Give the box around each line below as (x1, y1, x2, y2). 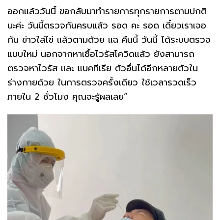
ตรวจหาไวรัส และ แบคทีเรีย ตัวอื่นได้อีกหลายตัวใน (7, 61, 198, 75)
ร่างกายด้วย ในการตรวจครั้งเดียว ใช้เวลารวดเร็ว (7, 75, 196, 89)
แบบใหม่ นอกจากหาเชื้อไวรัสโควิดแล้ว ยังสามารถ (7, 47, 194, 61)
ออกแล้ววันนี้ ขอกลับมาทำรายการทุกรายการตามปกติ (7, 4, 207, 18)
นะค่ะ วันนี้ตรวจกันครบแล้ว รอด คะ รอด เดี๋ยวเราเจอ (7, 18, 206, 32)
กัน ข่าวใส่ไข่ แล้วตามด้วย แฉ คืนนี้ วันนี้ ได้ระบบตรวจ (7, 32, 211, 47)
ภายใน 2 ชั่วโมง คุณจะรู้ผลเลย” (7, 89, 134, 104)
